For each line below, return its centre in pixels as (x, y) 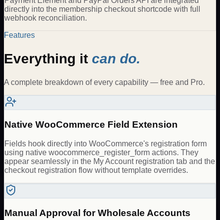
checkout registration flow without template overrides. (96, 170)
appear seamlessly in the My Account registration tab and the (110, 161)
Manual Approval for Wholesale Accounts (97, 213)
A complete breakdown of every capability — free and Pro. (104, 82)
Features (19, 35)
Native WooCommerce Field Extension (91, 125)
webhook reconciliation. (46, 18)
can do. (116, 59)
